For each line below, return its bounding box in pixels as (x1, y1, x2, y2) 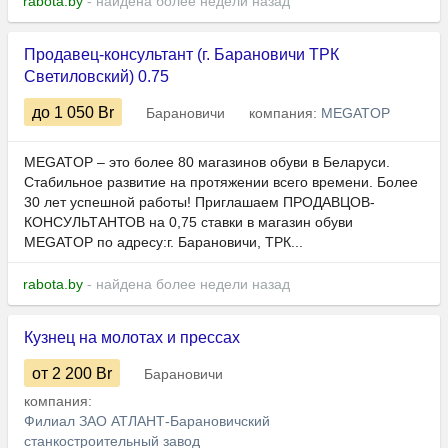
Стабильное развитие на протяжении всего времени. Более (24, 174, 418, 191)
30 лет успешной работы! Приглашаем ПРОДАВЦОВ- (24, 194, 375, 211)
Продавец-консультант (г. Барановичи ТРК (24, 46, 339, 64)
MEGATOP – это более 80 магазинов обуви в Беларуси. (24, 154, 390, 171)
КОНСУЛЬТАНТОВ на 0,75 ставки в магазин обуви (24, 214, 353, 231)
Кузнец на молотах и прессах (24, 329, 240, 347)
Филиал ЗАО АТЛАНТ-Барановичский (24, 413, 270, 430)
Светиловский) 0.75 (24, 68, 169, 86)
